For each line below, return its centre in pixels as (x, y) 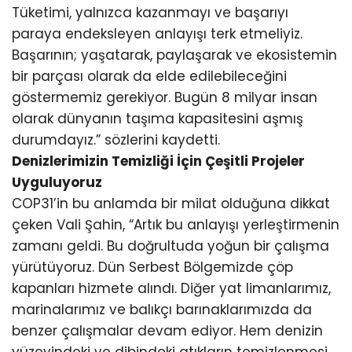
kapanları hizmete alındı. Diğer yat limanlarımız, (171, 289)
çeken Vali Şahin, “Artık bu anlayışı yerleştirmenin (176, 225)
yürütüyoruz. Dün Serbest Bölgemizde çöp (152, 268)
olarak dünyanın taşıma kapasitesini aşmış (158, 119)
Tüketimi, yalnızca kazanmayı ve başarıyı (150, 13)
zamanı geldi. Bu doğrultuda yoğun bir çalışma (170, 246)
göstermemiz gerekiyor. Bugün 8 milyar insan (165, 98)
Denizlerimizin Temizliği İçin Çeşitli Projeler (158, 161)
